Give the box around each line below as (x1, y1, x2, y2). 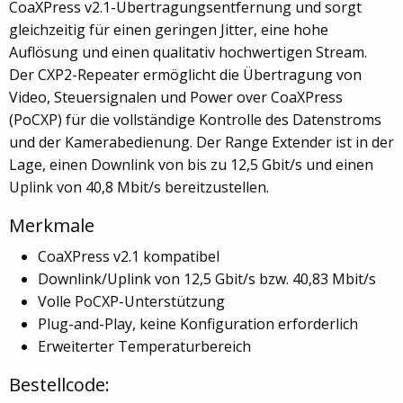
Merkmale (9, 213, 94, 237)
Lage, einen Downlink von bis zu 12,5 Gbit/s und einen (9, 155, 373, 175)
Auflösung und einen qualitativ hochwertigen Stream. (9, 42, 367, 62)
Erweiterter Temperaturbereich (38, 336, 251, 356)
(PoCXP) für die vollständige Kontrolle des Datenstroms (9, 110, 381, 130)
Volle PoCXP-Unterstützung (38, 291, 225, 311)
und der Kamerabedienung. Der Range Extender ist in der (9, 132, 394, 152)
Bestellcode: (9, 372, 114, 397)
